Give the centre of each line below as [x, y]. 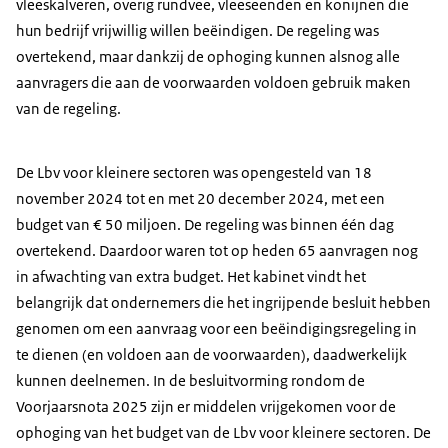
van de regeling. [68, 109]
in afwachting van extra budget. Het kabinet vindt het [191, 277]
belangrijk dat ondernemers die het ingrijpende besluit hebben [223, 303]
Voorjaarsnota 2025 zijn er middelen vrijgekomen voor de [206, 407]
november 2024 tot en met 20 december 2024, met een [200, 199]
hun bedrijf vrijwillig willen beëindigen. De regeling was [197, 31]
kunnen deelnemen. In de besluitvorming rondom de [190, 381]
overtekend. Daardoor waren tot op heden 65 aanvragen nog [217, 251]
